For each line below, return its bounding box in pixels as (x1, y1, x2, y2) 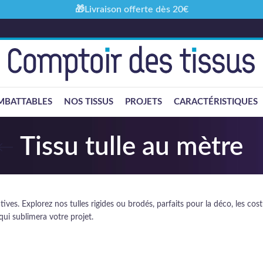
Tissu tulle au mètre (20, 134, 243, 160)
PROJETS (125, 97, 162, 106)
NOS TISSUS (64, 97, 113, 106)
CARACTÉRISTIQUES (174, 97, 258, 106)
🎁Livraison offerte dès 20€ (75, 4, 188, 14)
